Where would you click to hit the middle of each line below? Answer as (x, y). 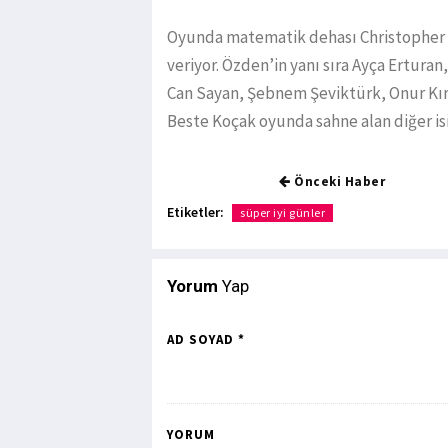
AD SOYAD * (206, 340)
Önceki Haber (337, 182)
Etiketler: (195, 212)
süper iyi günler (282, 213)
